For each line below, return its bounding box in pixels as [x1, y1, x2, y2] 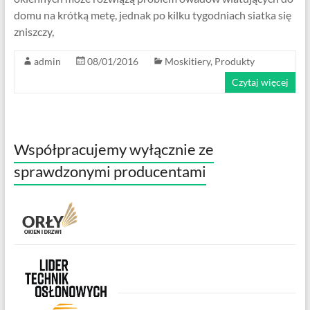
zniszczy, [13, 24, 54, 38]
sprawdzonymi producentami [13, 161, 206, 181]
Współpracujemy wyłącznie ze [13, 139, 214, 158]
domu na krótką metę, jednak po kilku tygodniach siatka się [13, 8, 291, 21]
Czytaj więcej [232, 75, 289, 88]
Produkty [214, 55, 255, 67]
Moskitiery [164, 55, 210, 67]
